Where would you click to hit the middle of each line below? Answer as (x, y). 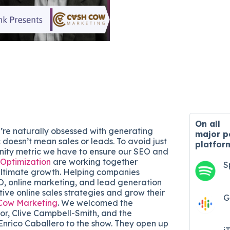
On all (208, 124)
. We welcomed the (95, 203)
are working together (94, 161)
